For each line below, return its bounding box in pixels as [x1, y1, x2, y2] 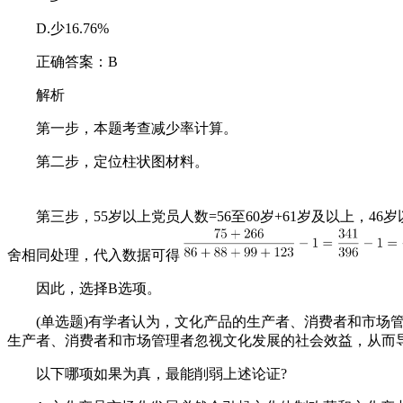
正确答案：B [7, 54, 118, 69]
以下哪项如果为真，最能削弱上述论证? [7, 366, 287, 381]
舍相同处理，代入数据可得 [7, 247, 180, 263]
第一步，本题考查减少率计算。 [7, 121, 237, 136]
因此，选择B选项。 [7, 281, 161, 296]
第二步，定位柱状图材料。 [7, 154, 209, 169]
